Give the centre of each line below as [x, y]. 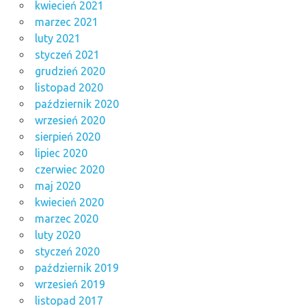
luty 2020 [57, 235]
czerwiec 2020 [69, 170]
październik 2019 [76, 268]
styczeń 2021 [67, 55]
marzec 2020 [66, 219]
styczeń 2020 [67, 252]
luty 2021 [57, 39]
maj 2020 [57, 186]
